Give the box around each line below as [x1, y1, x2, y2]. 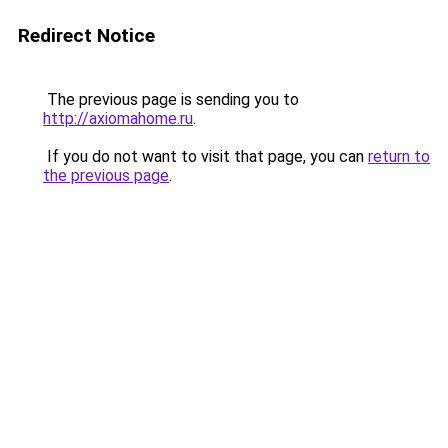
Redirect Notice [18, 24, 155, 47]
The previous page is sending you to [43, 90, 299, 109]
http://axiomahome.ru [43, 109, 193, 128]
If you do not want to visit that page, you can [43, 147, 368, 166]
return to [368, 147, 430, 166]
